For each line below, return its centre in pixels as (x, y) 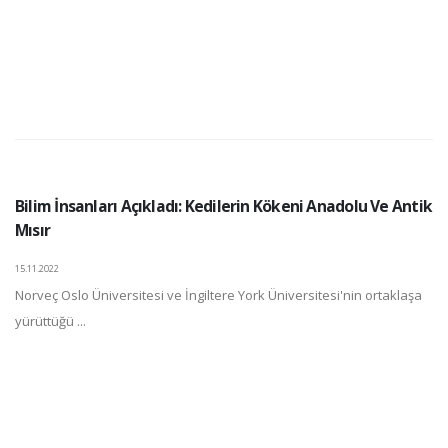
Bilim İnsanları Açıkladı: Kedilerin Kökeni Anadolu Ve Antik (223, 206)
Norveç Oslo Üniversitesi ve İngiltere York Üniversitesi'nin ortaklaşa (218, 295)
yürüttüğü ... (50, 321)
